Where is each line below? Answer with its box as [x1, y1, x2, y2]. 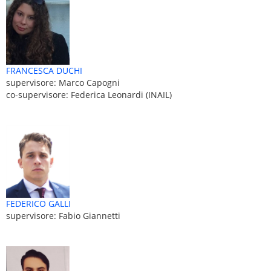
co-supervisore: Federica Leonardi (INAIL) [6, 88, 172, 100]
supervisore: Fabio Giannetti [6, 210, 120, 222]
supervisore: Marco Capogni [6, 76, 120, 88]
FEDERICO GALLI [6, 198, 71, 210]
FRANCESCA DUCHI [6, 64, 82, 76]
